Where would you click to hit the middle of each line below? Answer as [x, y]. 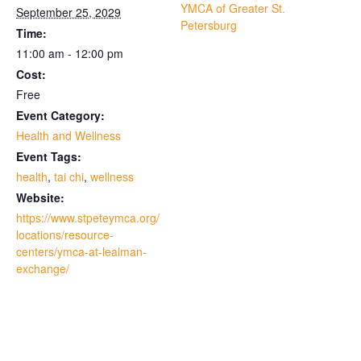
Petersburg [209, 25]
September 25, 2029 [68, 12]
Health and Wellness [68, 136]
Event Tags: [49, 157]
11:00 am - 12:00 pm [70, 54]
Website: [40, 198]
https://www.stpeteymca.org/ [88, 218]
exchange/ [43, 269]
